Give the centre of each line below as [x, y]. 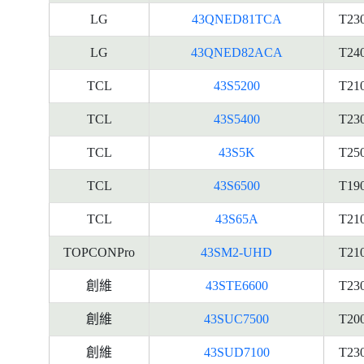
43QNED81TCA [236, 19]
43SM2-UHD [236, 252]
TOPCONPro [99, 252]
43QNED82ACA [236, 52]
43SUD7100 [236, 352]
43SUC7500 [236, 319]
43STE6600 [236, 286]
